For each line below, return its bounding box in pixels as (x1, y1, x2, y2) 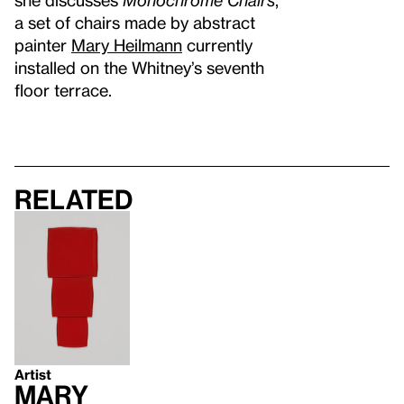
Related (14, 184, 133, 215)
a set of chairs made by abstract (14, 13, 255, 32)
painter (14, 35, 71, 54)
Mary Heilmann (71, 35, 182, 54)
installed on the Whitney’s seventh (14, 58, 264, 77)
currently (182, 35, 252, 54)
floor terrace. (14, 80, 116, 99)
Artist (14, 365, 51, 382)
